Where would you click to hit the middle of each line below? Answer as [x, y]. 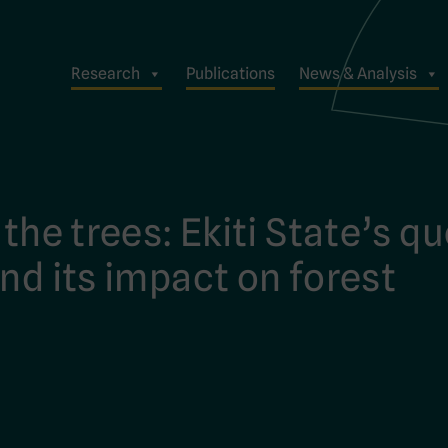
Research [105, 73]
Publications [230, 73]
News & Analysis [358, 73]
